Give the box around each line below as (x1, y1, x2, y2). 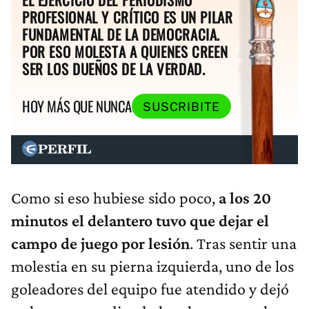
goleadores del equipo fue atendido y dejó (11, 279, 289, 298)
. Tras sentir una (190, 233, 297, 252)
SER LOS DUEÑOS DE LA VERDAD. (22, 58, 206, 80)
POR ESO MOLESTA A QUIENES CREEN (22, 41, 228, 63)
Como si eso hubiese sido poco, (11, 188, 219, 207)
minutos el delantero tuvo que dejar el (11, 210, 269, 230)
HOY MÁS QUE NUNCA (22, 95, 132, 117)
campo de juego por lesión (11, 233, 190, 252)
